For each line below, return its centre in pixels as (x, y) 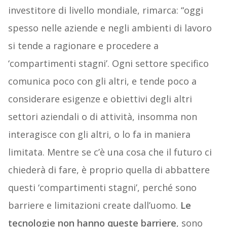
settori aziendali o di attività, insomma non (102, 116)
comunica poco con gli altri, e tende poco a (102, 81)
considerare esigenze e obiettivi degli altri (100, 99)
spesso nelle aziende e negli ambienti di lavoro (110, 28)
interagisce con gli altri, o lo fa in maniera (99, 134)
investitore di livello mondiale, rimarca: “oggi (105, 10)
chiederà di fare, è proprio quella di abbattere (109, 169)
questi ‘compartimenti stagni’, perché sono (102, 187)
